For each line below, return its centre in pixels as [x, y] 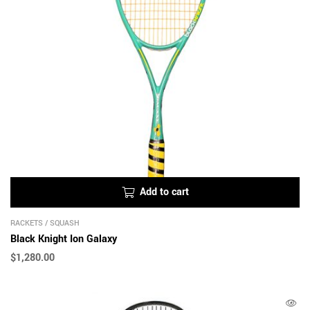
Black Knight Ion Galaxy [64, 239]
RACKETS [27, 224]
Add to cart [164, 192]
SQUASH [65, 224]
